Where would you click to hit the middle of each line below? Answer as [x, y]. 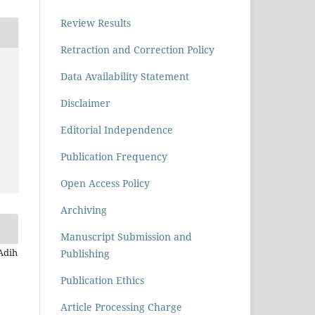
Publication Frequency [114, 156]
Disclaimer [85, 103]
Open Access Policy [105, 183]
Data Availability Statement [125, 76]
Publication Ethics [102, 280]
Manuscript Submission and [126, 236]
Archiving [84, 210]
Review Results [96, 22]
